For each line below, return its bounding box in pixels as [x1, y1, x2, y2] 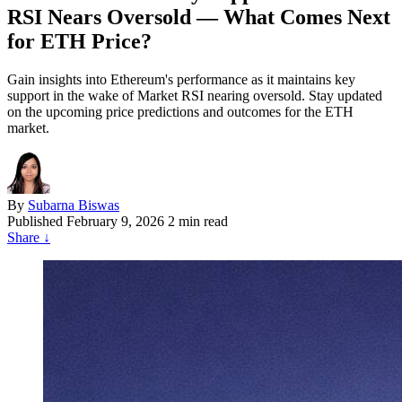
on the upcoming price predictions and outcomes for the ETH [7, 103, 354, 119]
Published [7, 213, 63, 229]
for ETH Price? [7, 29, 152, 53]
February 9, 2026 [66, 213, 164, 229]
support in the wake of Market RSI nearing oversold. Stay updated [7, 87, 382, 103]
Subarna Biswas [28, 197, 119, 213]
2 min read [168, 213, 228, 229]
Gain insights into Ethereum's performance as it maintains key [7, 71, 355, 87]
